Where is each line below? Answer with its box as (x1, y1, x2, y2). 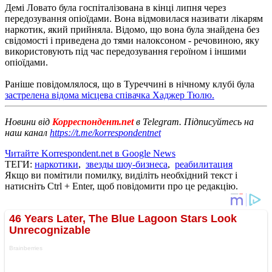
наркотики (35, 158, 78, 169)
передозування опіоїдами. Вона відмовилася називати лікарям (5, 13, 263, 24)
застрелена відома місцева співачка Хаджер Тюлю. (5, 89, 214, 100)
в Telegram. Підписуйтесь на (136, 116, 254, 127)
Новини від (5, 116, 50, 127)
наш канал (5, 127, 50, 138)
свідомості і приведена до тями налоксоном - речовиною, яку (5, 35, 259, 46)
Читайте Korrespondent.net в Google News (5, 148, 175, 158)
